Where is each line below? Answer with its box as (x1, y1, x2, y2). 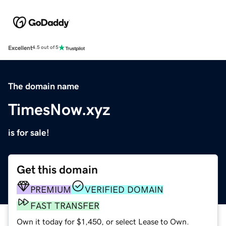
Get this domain (17, 163, 98, 176)
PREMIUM (30, 185, 71, 194)
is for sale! (8, 128, 49, 137)
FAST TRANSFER (30, 201, 99, 210)
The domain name (8, 81, 79, 91)
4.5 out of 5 (32, 45, 59, 50)
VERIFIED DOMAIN (85, 185, 163, 194)
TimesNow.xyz (8, 101, 110, 118)
